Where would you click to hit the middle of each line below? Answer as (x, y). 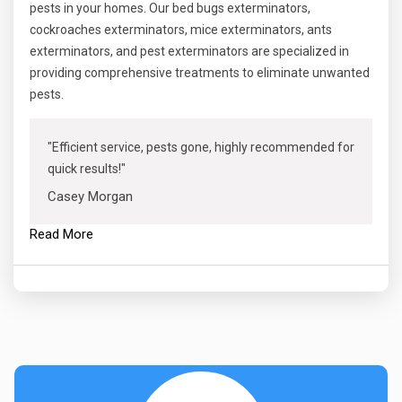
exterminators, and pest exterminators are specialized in (189, 51)
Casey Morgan (90, 197)
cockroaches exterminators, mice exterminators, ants (181, 30)
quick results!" (87, 169)
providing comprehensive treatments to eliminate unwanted (200, 73)
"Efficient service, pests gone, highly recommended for (201, 147)
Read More (61, 234)
